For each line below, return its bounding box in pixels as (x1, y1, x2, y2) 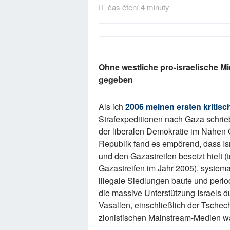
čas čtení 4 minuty (106, 1, 169, 12)
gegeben (99, 73, 133, 85)
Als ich (99, 101, 125, 113)
